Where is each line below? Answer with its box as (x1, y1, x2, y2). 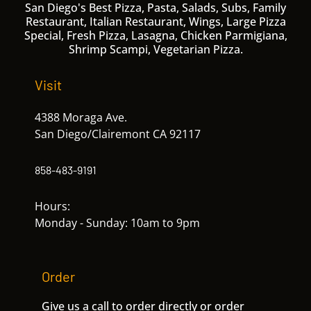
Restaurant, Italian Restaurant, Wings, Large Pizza (25, 13, 286, 29)
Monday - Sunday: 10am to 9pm (35, 215, 200, 230)
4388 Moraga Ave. (35, 109, 127, 125)
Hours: (35, 198, 70, 214)
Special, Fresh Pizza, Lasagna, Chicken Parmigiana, (24, 27, 287, 43)
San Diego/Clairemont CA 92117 (35, 126, 201, 142)
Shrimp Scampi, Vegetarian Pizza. (68, 41, 243, 57)
